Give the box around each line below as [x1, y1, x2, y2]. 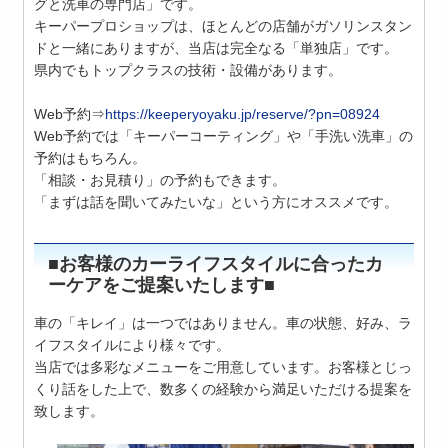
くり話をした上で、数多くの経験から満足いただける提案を [34, 381, 413, 398]
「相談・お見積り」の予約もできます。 [34, 172, 287, 189]
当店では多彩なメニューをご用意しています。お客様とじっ [34, 359, 413, 376]
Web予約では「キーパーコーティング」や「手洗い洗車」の [34, 128, 414, 145]
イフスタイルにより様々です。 [34, 337, 231, 354]
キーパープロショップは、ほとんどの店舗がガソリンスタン [34, 18, 413, 35]
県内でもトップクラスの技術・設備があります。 [34, 62, 343, 79]
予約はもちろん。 [34, 150, 147, 167]
